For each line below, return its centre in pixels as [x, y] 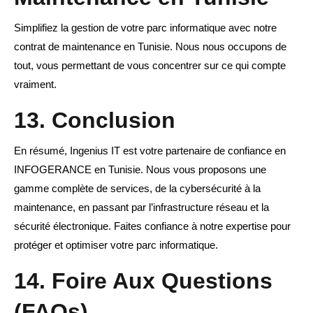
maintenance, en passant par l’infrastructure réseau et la [141, 208]
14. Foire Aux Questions [143, 281]
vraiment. [35, 85]
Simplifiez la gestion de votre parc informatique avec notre [145, 28]
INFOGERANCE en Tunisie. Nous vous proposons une [140, 170]
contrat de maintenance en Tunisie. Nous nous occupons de [150, 47]
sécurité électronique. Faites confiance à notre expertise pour [152, 226]
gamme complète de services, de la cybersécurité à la [137, 189]
